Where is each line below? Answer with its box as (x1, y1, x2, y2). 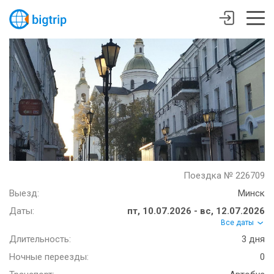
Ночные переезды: (9, 251, 89, 263)
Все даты (221, 218, 256, 227)
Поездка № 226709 (183, 170, 265, 181)
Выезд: (9, 188, 39, 199)
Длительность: (9, 234, 71, 245)
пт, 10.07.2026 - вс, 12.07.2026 (127, 206, 265, 217)
